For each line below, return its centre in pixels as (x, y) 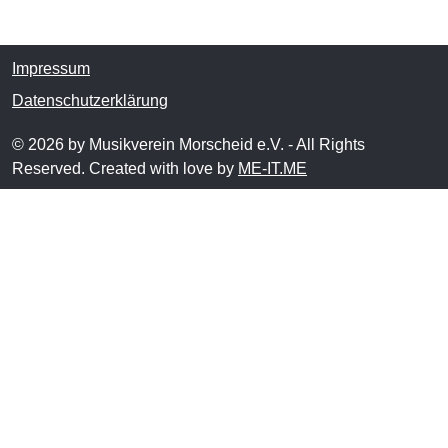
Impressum (51, 68)
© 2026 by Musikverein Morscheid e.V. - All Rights (188, 144)
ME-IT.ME (272, 168)
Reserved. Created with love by (125, 168)
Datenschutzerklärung (90, 100)
